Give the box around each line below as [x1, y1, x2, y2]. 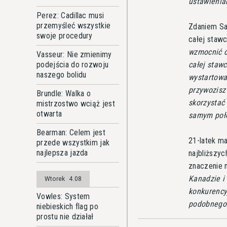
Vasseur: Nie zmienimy [36, 50, 112, 59]
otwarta [36, 109, 62, 119]
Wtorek [45, 175, 65, 182]
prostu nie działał [36, 212, 94, 221]
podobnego [188, 199, 226, 209]
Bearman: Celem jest [36, 128, 106, 137]
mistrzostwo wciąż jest [36, 99, 116, 108]
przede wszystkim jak [36, 138, 110, 147]
